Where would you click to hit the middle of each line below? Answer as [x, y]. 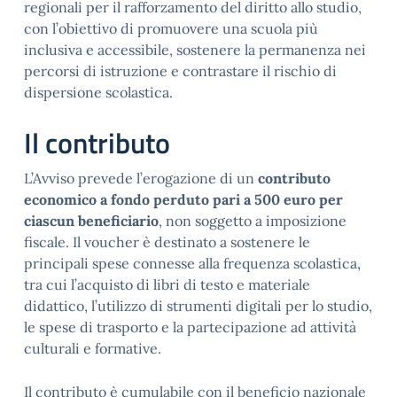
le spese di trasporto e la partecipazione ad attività [190, 327]
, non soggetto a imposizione [253, 221]
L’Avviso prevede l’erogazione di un [141, 178]
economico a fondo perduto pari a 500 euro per [183, 199]
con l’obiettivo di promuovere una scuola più [171, 28]
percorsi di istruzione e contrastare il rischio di [180, 71]
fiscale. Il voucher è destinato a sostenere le [167, 242]
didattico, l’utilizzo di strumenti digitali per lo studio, [198, 306]
